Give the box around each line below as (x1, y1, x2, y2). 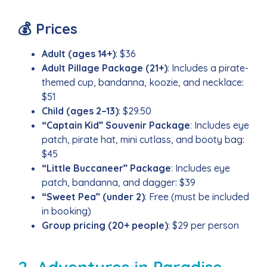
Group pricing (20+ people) (42, 219, 168, 231)
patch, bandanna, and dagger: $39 (42, 176, 195, 188)
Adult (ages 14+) (42, 47, 116, 60)
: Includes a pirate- (167, 61, 249, 74)
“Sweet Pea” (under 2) (42, 190, 145, 203)
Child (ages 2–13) (42, 104, 119, 117)
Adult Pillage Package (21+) (42, 61, 167, 74)
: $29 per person (168, 219, 239, 231)
